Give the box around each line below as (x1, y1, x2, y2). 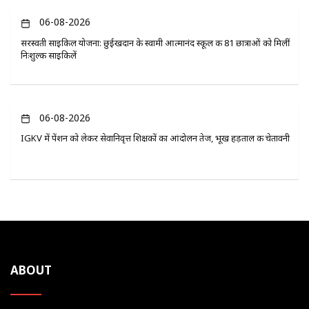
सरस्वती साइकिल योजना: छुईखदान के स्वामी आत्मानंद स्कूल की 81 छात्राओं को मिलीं (21, 36, 290, 49)
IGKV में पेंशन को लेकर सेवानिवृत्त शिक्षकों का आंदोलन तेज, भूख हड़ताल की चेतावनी (21, 131, 290, 144)
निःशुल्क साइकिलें (21, 48, 77, 61)
